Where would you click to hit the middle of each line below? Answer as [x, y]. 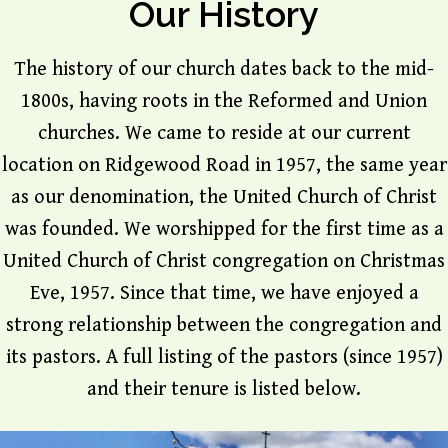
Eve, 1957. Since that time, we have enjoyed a [224, 293]
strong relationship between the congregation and [224, 325]
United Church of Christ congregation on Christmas [224, 261]
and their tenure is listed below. [224, 389]
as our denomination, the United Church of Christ [224, 197]
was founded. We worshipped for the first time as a [224, 229]
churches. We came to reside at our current [224, 133]
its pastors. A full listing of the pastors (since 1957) [224, 357]
